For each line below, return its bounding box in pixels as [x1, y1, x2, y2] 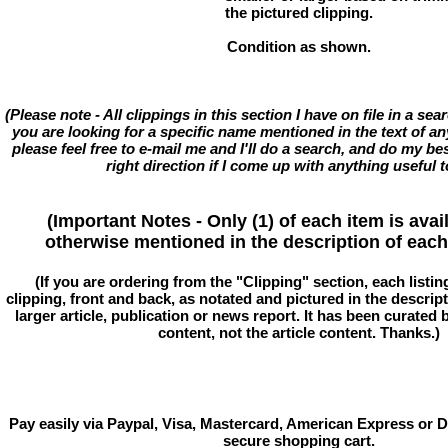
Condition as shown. [227, 38, 371, 55]
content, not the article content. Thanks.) [158, 323, 440, 341]
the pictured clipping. [225, 4, 373, 21]
